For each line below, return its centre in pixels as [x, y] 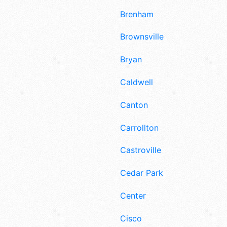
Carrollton [139, 127]
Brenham [137, 14]
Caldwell [137, 82]
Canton [134, 105]
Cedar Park [142, 173]
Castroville [141, 150]
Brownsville [142, 37]
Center [133, 195]
